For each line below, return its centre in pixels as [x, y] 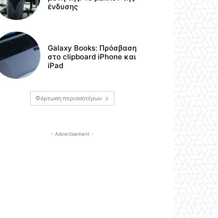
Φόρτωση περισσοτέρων [69, 98]
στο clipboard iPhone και [92, 57]
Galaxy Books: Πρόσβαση [92, 48]
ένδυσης [63, 7]
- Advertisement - [72, 134]
